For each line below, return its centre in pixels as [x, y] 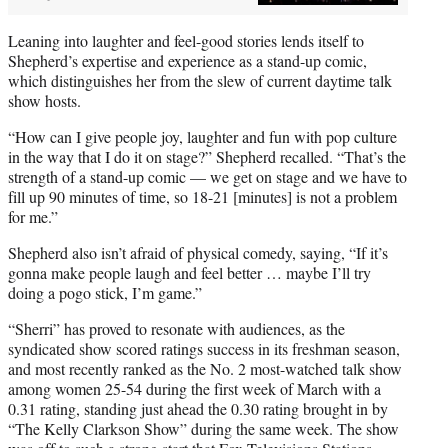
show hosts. [44, 101]
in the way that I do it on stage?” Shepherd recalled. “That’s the [207, 157]
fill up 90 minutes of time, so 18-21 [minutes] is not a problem [202, 197]
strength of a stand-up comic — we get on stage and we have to [207, 177]
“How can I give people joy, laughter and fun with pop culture [202, 137]
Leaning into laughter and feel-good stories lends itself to [186, 41]
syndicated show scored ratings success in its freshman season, [204, 349]
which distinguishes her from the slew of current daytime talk [200, 81]
